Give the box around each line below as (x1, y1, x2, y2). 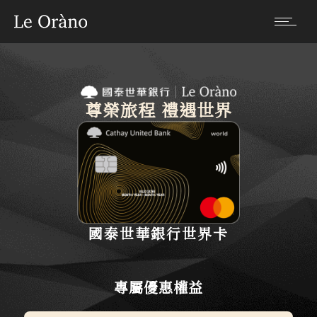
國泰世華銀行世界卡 (88, 222, 229, 243)
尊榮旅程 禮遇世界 (84, 96, 233, 122)
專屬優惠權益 (114, 276, 203, 297)
